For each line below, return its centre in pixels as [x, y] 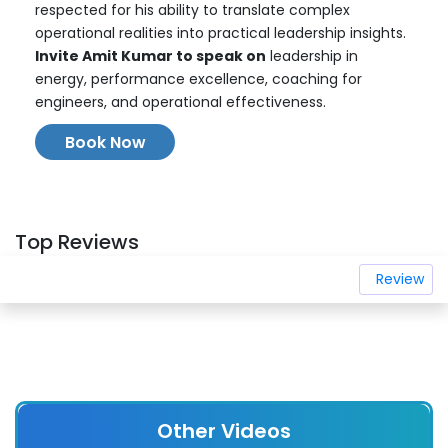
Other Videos [224, 431]
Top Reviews [77, 242]
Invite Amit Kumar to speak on [150, 56]
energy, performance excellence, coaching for [198, 79]
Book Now [105, 142]
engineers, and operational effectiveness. [180, 102]
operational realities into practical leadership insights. [220, 33]
